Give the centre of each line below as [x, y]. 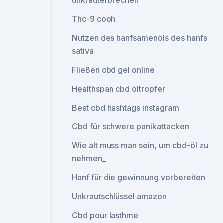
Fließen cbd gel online [113, 70]
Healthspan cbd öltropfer [119, 89]
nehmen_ [89, 158]
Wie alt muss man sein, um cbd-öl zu [140, 145]
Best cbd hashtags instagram [126, 108]
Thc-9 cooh [94, 19]
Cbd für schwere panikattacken [131, 126]
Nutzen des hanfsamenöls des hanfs [140, 38]
